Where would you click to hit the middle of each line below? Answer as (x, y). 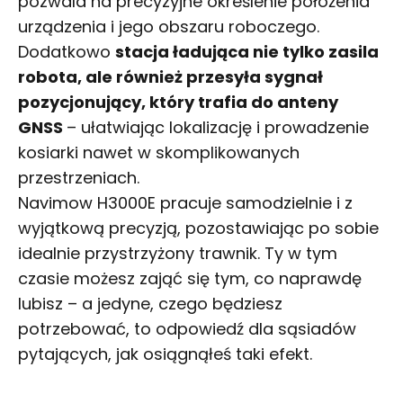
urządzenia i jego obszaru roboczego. (169, 26)
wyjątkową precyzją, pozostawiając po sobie (198, 228)
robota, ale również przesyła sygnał (170, 76)
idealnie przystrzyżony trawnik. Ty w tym (178, 253)
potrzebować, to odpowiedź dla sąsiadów (187, 328)
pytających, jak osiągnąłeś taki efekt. (165, 354)
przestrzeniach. (79, 177)
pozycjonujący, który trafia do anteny (178, 102)
